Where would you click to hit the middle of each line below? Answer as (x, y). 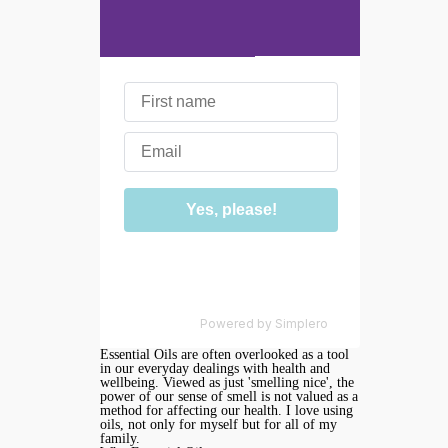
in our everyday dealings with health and (215, 369)
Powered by (237, 324)
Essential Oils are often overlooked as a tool (224, 355)
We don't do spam (231, 260)
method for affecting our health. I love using (226, 411)
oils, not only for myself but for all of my (218, 425)
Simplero (301, 324)
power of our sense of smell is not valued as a (229, 397)
